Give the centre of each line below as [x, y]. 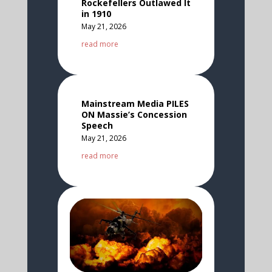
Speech [97, 126]
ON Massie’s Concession [134, 115]
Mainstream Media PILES [135, 104]
